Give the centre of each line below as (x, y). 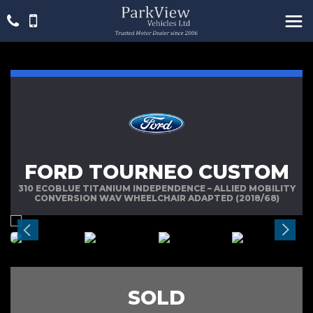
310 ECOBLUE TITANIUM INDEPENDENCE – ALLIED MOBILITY (156, 188)
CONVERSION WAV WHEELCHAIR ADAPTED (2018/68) (156, 198)
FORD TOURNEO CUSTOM (156, 172)
